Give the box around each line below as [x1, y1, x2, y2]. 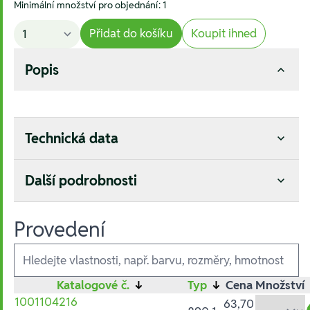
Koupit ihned [191, 26, 257, 42]
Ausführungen [13, 240, 87, 256]
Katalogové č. [56, 277, 133, 293]
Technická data [25, 129, 118, 148]
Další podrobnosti [25, 172, 137, 190]
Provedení [14, 216, 106, 244]
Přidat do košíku [89, 26, 173, 42]
